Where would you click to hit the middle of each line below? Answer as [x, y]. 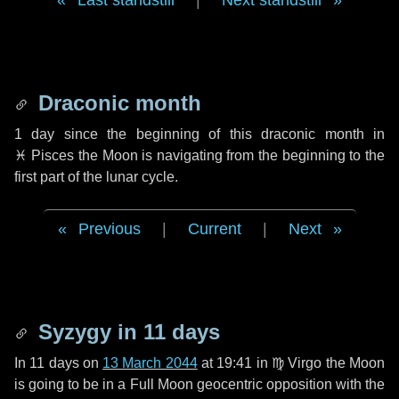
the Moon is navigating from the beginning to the [230, 155]
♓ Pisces [45, 155]
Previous [109, 229]
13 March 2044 [150, 363]
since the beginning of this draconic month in [220, 134]
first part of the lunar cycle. [96, 177]
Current [214, 229]
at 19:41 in [234, 363]
